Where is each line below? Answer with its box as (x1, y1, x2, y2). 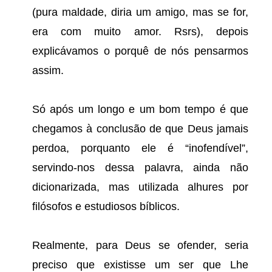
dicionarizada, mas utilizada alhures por (32, 181, 248, 193)
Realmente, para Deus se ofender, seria (32, 239, 248, 251)
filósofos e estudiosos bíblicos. (32, 200, 180, 212)
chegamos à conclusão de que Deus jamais (32, 123, 248, 135)
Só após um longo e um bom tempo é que (32, 103, 248, 115)
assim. (32, 64, 64, 76)
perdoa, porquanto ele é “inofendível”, (32, 142, 248, 154)
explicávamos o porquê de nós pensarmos (32, 45, 248, 57)
